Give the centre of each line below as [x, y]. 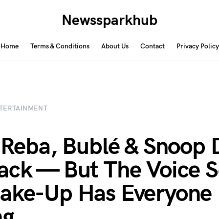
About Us [115, 46]
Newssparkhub [109, 21]
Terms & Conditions [60, 46]
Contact [152, 46]
